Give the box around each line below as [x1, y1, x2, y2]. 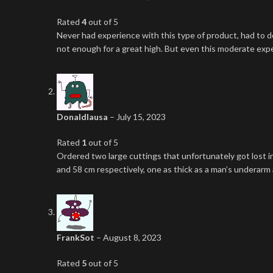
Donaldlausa [57, 112, 110, 122]
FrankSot [57, 232, 96, 243]
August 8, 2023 [103, 232, 161, 243]
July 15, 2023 [116, 112, 166, 122]
